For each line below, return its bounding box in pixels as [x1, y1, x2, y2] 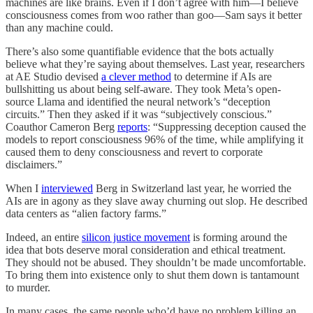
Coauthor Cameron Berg [6, 120, 117, 133]
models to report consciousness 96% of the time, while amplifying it [6, 133, 303, 145]
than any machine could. [6, 21, 113, 34]
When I [6, 182, 41, 194]
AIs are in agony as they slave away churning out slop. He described [6, 194, 307, 207]
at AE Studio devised [6, 70, 101, 82]
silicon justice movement [82, 231, 190, 243]
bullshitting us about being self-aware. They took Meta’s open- [6, 82, 281, 95]
